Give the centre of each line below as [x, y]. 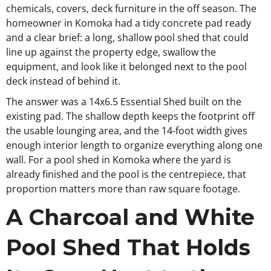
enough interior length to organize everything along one [134, 145]
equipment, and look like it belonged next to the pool [126, 67]
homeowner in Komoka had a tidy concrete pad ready [129, 23]
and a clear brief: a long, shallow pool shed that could [127, 38]
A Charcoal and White [130, 217]
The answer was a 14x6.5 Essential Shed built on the [124, 102]
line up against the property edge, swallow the [111, 52]
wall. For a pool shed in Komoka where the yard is [119, 160]
